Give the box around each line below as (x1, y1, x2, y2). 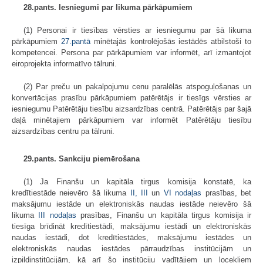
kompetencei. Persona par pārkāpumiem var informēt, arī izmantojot (12, 48, 251, 57)
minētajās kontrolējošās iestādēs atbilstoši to (90, 36, 252, 46)
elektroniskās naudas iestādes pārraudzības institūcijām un (12, 244, 251, 253)
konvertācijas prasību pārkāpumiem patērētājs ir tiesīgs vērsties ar (12, 93, 251, 102)
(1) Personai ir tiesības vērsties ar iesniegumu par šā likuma (23, 25, 251, 35)
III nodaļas (34, 210, 76, 220)
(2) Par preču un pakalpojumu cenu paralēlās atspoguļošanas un (23, 82, 251, 91)
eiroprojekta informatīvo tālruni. (12, 59, 117, 68)
